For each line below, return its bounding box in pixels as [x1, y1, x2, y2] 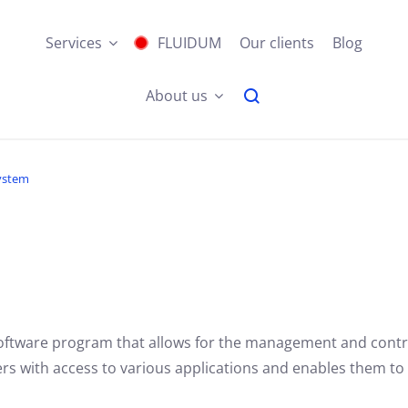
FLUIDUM [158, 33, 221, 53]
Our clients [240, 33, 314, 53]
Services [46, 33, 102, 53]
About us [145, 86, 208, 106]
